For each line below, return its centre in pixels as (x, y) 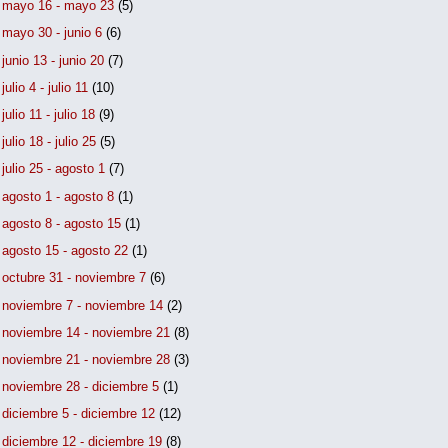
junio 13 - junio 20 (55, 60)
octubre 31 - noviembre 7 (76, 278)
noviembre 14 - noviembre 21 (88, 332)
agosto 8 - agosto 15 (64, 223)
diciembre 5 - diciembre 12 (81, 414)
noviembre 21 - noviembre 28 (88, 359)
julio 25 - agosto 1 (56, 169)
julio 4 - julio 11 (47, 87)
